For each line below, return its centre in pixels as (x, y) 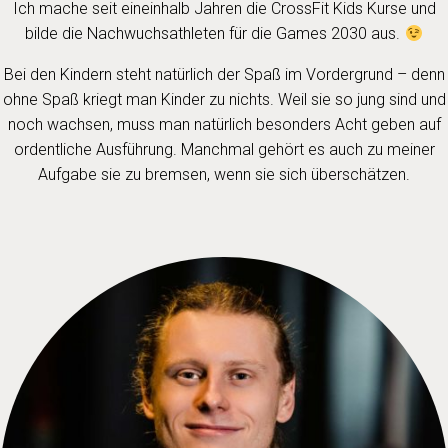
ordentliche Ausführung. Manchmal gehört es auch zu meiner (224, 149)
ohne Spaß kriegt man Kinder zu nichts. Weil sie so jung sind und (224, 99)
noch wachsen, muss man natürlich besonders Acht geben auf (224, 124)
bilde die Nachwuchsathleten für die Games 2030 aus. (215, 33)
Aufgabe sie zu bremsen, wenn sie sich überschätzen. (224, 174)
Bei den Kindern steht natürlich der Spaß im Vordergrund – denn (224, 74)
